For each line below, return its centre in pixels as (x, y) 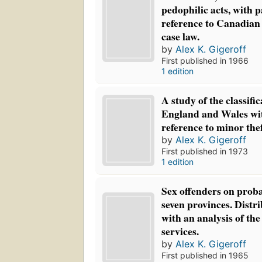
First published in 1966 (205, 61)
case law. (181, 37)
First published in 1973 (205, 151)
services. (180, 231)
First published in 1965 (205, 256)
